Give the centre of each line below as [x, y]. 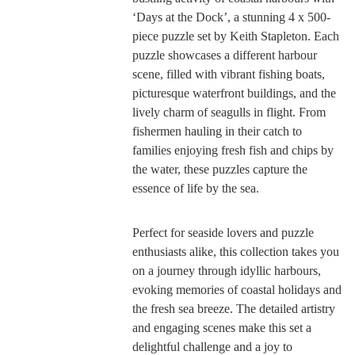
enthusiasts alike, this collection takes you [235, 251]
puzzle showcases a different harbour [224, 55]
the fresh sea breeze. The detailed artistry [233, 308]
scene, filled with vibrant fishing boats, [228, 74]
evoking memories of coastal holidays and [237, 289]
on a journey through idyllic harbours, [226, 270]
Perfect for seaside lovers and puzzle [223, 232]
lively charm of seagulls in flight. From [229, 112]
